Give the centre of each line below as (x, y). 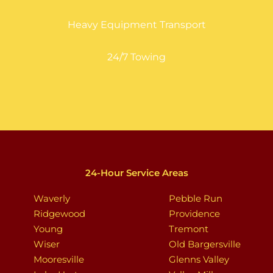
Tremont (188, 229)
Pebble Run (195, 199)
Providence (194, 214)
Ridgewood (59, 214)
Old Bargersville (204, 244)
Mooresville (59, 260)
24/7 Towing (136, 57)
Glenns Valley (199, 260)
